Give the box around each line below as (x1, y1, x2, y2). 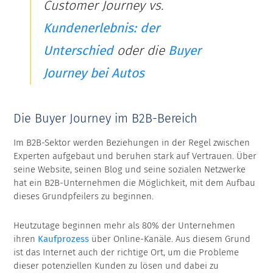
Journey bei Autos (43, 65, 144, 82)
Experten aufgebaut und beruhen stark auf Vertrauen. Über (13, 151, 257, 162)
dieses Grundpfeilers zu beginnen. (13, 191, 154, 202)
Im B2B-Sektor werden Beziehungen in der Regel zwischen (13, 137, 250, 149)
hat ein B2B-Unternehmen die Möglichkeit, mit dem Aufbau (13, 177, 256, 189)
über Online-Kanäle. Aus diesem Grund (89, 233, 251, 245)
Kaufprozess (38, 233, 90, 245)
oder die (113, 43, 168, 59)
